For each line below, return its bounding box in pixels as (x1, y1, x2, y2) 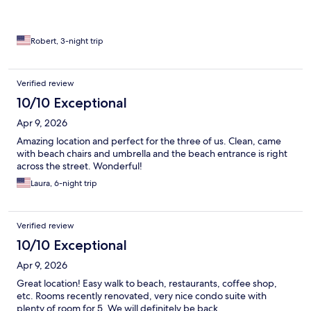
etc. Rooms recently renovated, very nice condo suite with (17, 289, 267, 303)
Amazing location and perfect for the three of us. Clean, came (17, 135, 281, 148)
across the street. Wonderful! (17, 160, 142, 173)
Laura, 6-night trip (31, 178, 97, 190)
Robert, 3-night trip (31, 35, 103, 47)
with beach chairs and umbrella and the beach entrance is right (17, 147, 287, 160)
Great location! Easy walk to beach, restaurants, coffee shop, (17, 277, 277, 290)
